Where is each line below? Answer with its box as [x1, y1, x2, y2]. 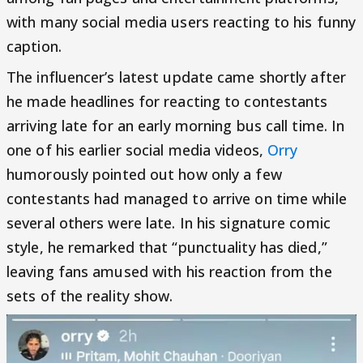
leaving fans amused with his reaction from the [6, 262, 332, 281]
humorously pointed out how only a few [6, 164, 282, 184]
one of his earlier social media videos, [6, 140, 268, 160]
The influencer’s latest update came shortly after [6, 67, 346, 87]
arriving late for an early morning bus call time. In [6, 116, 345, 135]
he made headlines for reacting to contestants [6, 92, 328, 111]
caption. [6, 36, 62, 56]
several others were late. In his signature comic [6, 213, 331, 233]
